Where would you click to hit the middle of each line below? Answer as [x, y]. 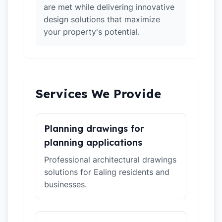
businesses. [65, 184]
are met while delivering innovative [109, 7]
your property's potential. [92, 32]
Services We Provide [98, 94]
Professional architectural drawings [110, 160]
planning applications [93, 142]
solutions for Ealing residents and [107, 172]
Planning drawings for [94, 129]
